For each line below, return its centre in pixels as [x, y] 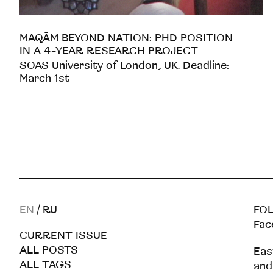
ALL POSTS [49, 250]
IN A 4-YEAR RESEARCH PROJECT [109, 51]
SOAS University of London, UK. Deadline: [125, 65]
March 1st [45, 78]
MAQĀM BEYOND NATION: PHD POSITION [126, 38]
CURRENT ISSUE [63, 235]
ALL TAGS [45, 264]
